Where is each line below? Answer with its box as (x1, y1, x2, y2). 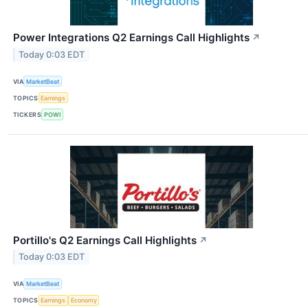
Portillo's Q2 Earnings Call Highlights (13, 233, 197, 247)
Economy (70, 296, 97, 305)
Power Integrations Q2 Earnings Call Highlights (13, 30, 250, 44)
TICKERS (13, 110, 42, 118)
